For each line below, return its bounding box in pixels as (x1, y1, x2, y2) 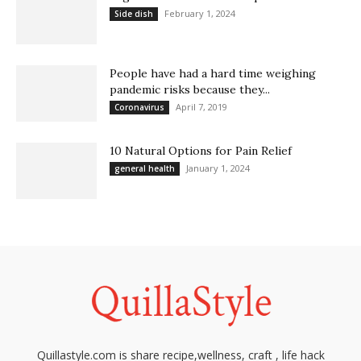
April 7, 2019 (176, 101, 227, 114)
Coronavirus (114, 102, 164, 114)
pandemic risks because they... (110, 82, 270, 98)
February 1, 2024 (164, 7, 235, 20)
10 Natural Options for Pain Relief (110, 143, 292, 159)
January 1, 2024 (186, 162, 250, 175)
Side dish (114, 8, 153, 20)
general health (114, 163, 175, 175)
